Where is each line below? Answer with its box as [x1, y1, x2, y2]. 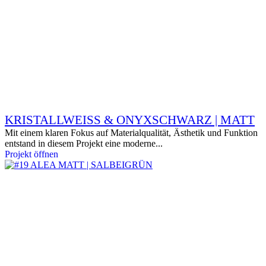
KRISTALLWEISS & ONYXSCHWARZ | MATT [5, 113, 255, 127]
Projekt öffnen [5, 149, 58, 159]
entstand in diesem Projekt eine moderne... [5, 138, 163, 148]
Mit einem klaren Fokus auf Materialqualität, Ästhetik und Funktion [5, 128, 258, 138]
